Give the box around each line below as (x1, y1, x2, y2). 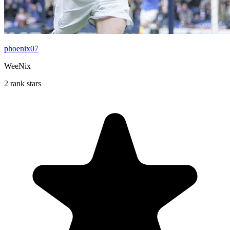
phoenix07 (4, 44, 39, 53)
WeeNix (4, 61, 31, 70)
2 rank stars (4, 79, 41, 88)
